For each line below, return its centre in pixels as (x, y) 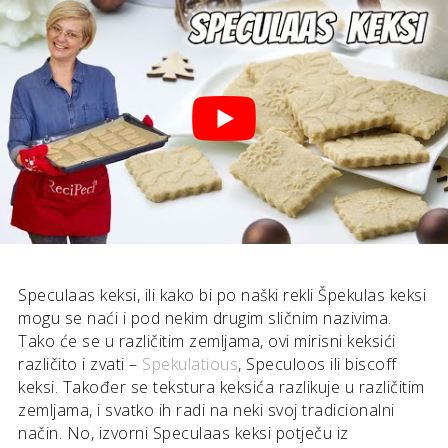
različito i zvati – (80, 364)
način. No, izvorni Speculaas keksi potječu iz (183, 433)
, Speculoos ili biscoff (317, 364)
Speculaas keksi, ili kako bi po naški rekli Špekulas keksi (222, 295)
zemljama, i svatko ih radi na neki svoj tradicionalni (206, 410)
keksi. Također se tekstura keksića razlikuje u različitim (221, 387)
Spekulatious (190, 364)
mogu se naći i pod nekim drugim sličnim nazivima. (205, 318)
